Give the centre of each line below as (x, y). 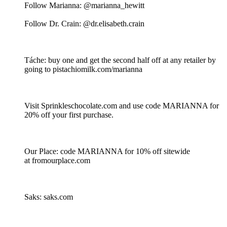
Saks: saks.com (49, 197)
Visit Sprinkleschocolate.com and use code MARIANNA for (122, 106)
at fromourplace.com (58, 161)
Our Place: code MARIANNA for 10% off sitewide (107, 152)
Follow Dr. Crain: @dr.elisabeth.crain (84, 24)
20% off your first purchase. (70, 115)
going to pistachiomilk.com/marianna (83, 69)
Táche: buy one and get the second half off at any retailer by (120, 60)
